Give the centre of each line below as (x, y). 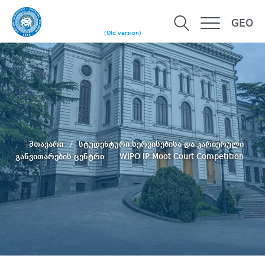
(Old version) (123, 33)
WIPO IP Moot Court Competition (182, 156)
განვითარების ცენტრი (61, 156)
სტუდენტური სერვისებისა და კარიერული (161, 144)
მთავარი (47, 144)
